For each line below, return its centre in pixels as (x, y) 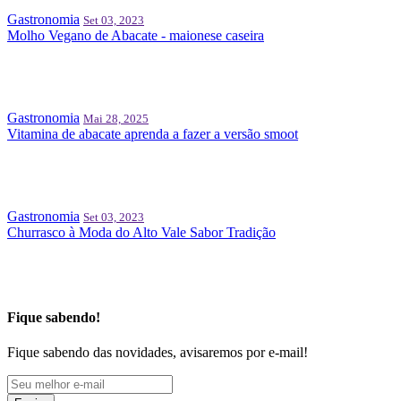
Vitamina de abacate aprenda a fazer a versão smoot (153, 133)
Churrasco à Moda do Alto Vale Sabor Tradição (141, 232)
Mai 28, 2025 (116, 118)
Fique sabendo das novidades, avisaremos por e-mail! (158, 353)
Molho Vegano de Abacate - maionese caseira (136, 35)
